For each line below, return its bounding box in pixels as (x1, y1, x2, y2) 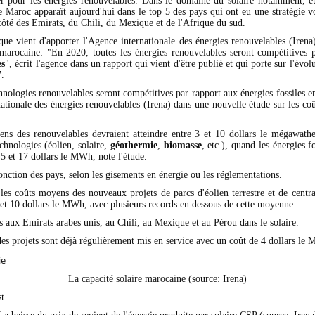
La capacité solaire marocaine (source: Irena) (68, 273, 247, 284)
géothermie (110, 139, 157, 150)
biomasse (163, 139, 202, 150)
